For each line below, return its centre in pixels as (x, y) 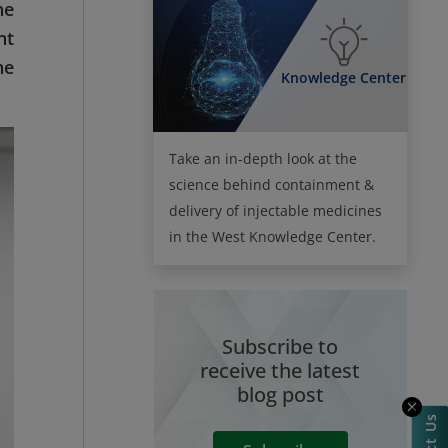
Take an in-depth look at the (262, 158)
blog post (280, 394)
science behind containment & (271, 184)
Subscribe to (280, 346)
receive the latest (280, 370)
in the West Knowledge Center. (272, 236)
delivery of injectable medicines (275, 210)
